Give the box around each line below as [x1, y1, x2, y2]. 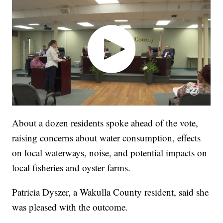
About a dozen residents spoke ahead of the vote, [12, 116, 199, 129]
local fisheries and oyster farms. [12, 161, 131, 174]
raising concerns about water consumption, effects [12, 131, 201, 144]
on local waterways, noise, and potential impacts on [12, 146, 208, 159]
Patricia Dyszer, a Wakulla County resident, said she [12, 185, 209, 198]
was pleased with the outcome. [12, 200, 128, 213]
